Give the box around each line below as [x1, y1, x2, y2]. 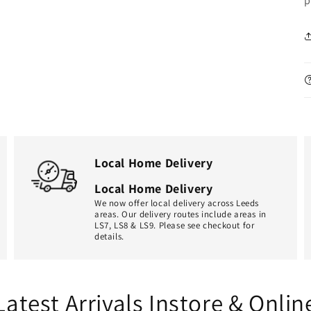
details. [94, 230, 124, 242]
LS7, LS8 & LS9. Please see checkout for [94, 219, 255, 231]
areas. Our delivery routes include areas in [94, 208, 267, 220]
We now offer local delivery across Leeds [94, 196, 260, 209]
